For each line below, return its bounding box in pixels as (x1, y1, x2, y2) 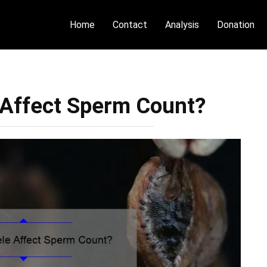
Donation (217, 19, 255, 30)
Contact (113, 19, 148, 30)
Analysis (165, 19, 200, 30)
